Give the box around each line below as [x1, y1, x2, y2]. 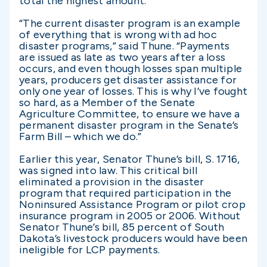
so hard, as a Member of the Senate [19, 96, 195, 109]
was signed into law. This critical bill [19, 164, 197, 177]
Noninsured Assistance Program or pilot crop [19, 198, 246, 211]
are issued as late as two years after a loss [19, 51, 225, 64]
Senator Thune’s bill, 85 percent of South [19, 221, 225, 234]
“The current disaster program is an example [19, 17, 240, 30]
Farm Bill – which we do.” [19, 130, 142, 143]
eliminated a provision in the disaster [19, 175, 204, 188]
